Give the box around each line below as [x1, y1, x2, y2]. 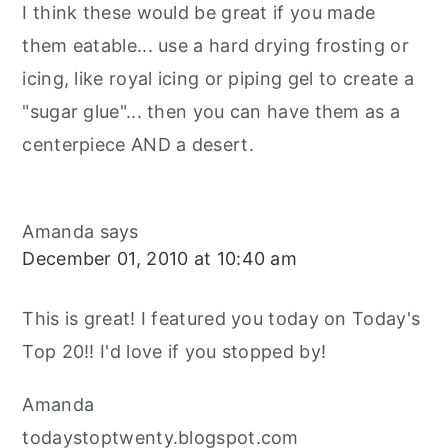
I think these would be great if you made [22, 2, 376, 24]
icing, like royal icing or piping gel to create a [22, 68, 415, 90]
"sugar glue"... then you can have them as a [22, 101, 401, 123]
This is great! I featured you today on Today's [22, 308, 421, 330]
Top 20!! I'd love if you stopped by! [22, 341, 327, 363]
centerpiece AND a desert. [22, 134, 254, 156]
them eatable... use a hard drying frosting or [22, 35, 409, 57]
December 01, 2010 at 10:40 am [22, 248, 298, 270]
